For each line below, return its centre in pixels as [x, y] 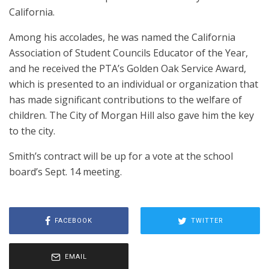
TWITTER [207, 220]
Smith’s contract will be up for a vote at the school [121, 156]
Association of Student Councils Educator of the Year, [128, 53]
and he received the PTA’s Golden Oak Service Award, [128, 68]
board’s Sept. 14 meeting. [65, 172]
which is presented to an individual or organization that [134, 84]
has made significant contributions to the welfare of [125, 100]
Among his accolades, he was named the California [122, 37]
